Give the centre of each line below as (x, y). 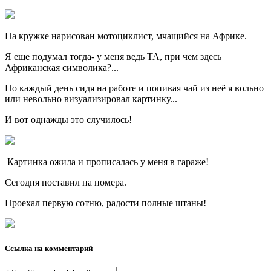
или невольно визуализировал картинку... (91, 99)
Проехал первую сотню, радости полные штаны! (106, 203)
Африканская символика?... (62, 68)
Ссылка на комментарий (49, 249)
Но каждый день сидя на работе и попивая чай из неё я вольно (134, 88)
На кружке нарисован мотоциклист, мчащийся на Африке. (126, 36)
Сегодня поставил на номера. (66, 183)
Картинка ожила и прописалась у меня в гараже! (107, 162)
